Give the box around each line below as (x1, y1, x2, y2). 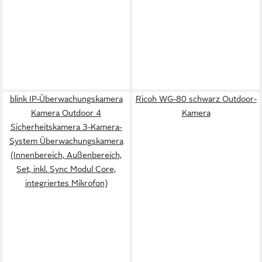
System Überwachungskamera (9, 136, 123, 146)
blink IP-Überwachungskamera (9, 94, 123, 104)
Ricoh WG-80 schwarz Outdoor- (135, 94, 257, 104)
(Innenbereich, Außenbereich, (11, 150, 122, 160)
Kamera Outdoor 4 (31, 108, 101, 118)
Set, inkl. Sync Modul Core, (16, 164, 116, 174)
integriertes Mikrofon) (25, 178, 108, 188)
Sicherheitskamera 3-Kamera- (10, 122, 122, 132)
